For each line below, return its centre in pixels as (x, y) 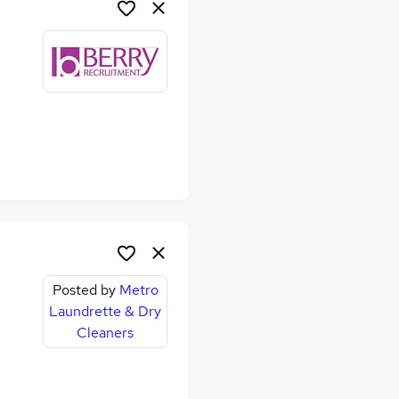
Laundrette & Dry (105, 312)
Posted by (84, 290)
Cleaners (105, 333)
